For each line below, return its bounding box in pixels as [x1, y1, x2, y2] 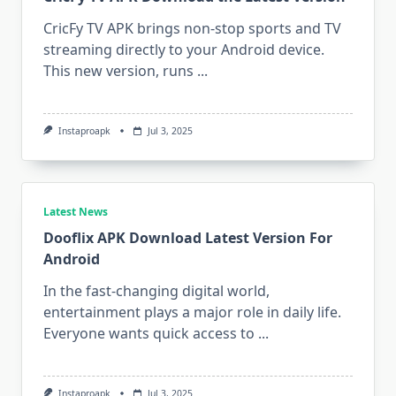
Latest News [43, 203, 108, 219]
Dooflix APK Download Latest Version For [43, 227, 332, 247]
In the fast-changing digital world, [43, 280, 270, 301]
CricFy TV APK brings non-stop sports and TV [43, 18, 341, 38]
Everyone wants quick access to [43, 323, 255, 343]
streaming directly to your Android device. [43, 39, 324, 59]
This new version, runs [43, 60, 194, 80]
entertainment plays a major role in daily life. [43, 301, 341, 322]
